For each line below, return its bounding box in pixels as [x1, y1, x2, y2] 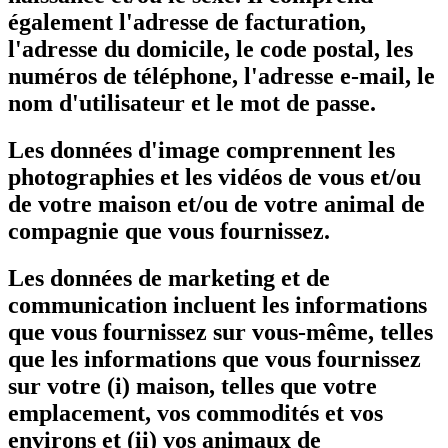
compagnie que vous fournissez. [8, 217, 330, 244]
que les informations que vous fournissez [8, 345, 421, 372]
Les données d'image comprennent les [8, 136, 395, 163]
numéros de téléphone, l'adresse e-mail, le [8, 62, 435, 89]
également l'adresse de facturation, [8, 8, 366, 35]
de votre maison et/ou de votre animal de [8, 190, 425, 217]
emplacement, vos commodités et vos [8, 399, 383, 426]
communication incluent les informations [8, 291, 427, 318]
